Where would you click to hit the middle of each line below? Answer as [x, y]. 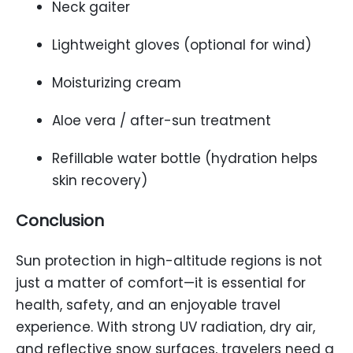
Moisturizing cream [117, 83]
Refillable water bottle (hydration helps [185, 158]
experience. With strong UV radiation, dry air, [165, 327]
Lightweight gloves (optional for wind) [182, 45]
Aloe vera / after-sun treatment [162, 121]
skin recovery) [100, 180]
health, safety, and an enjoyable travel [148, 305]
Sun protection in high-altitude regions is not [169, 261]
